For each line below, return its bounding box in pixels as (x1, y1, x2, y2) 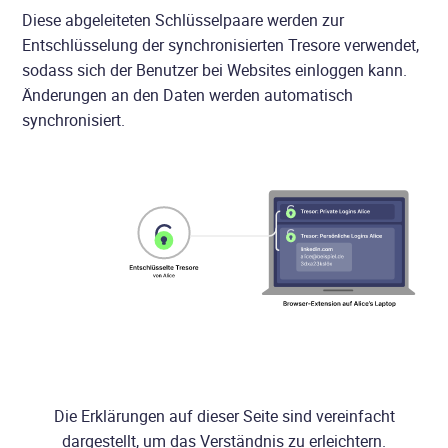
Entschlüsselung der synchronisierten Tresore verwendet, (22, 34, 420, 57)
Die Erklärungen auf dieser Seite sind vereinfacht (53, 404, 395, 427)
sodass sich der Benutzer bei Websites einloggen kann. (22, 59, 408, 82)
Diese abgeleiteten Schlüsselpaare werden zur (22, 9, 345, 32)
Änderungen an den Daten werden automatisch (22, 84, 354, 107)
